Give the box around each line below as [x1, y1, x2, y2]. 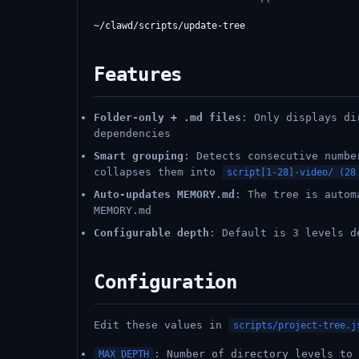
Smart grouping [94, 150, 184, 162]
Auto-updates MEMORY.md [94, 188, 235, 200]
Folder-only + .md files [94, 111, 241, 123]
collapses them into [94, 166, 222, 178]
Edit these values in [94, 319, 228, 331]
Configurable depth [94, 227, 209, 239]
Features [94, 63, 183, 86]
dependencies [94, 127, 171, 139]
